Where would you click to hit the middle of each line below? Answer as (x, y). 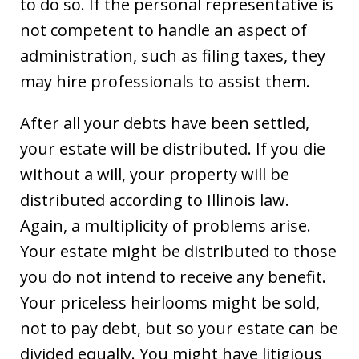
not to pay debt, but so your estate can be (179, 328)
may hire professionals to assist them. (165, 81)
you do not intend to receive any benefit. (173, 276)
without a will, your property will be (155, 174)
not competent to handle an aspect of (163, 30)
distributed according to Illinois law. (155, 200)
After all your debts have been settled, (165, 123)
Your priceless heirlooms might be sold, (170, 302)
